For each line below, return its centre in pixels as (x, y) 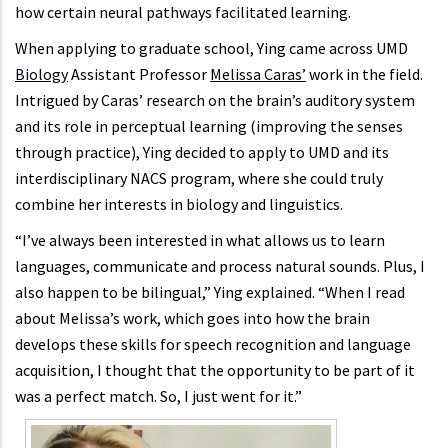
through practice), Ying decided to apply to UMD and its (202, 152)
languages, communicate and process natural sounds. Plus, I (220, 266)
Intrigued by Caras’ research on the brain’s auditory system (215, 100)
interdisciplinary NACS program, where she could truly (199, 178)
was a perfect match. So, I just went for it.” (158, 396)
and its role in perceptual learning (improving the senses (209, 126)
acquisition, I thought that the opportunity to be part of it (215, 370)
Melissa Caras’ (258, 74)
